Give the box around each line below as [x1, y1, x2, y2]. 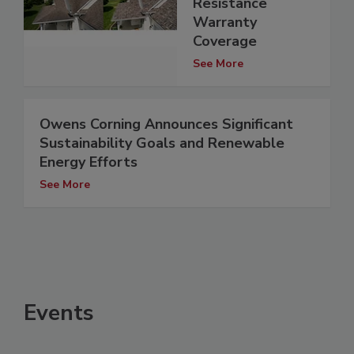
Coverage [193, 32, 257, 51]
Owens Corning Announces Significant [40, 115, 293, 134]
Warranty [193, 13, 257, 32]
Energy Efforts [40, 153, 137, 172]
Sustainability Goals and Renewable [40, 134, 284, 153]
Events [24, 298, 94, 329]
